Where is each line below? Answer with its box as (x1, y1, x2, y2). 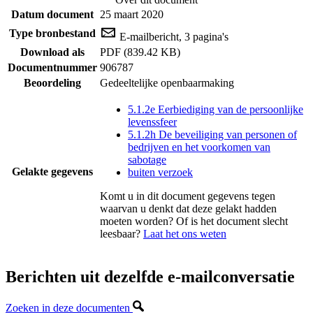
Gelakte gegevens (12, 165, 93, 177)
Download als (20, 45, 85, 58)
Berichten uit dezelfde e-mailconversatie (6, 267, 295, 286)
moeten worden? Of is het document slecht (100, 214, 288, 227)
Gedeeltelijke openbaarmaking (100, 76, 234, 89)
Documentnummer (8, 61, 97, 73)
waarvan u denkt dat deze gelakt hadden (100, 202, 277, 214)
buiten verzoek (128, 166, 193, 178)
